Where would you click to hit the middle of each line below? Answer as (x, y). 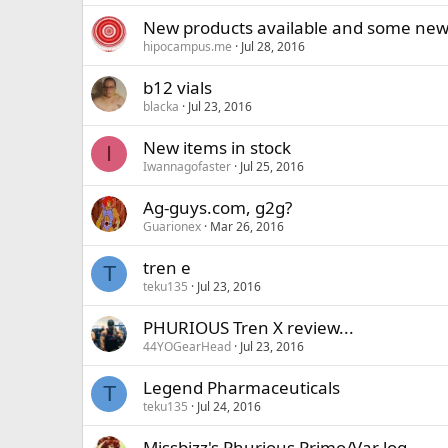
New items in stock (217, 147)
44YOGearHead (187, 346)
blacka (161, 106)
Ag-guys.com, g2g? (217, 207)
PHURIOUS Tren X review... (248, 327)
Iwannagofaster (187, 166)
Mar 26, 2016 (247, 226)
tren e (167, 267)
